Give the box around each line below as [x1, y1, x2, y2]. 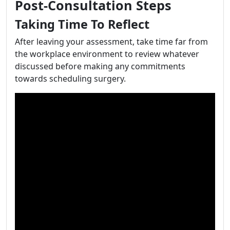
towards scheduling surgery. [15, 72, 126, 84]
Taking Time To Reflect [15, 15, 149, 32]
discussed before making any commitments [15, 60, 185, 72]
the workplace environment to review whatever [15, 48, 199, 60]
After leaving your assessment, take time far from [15, 35, 208, 47]
